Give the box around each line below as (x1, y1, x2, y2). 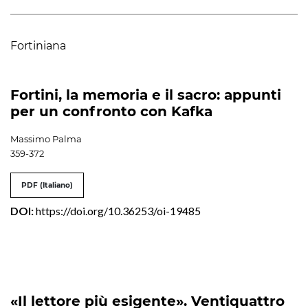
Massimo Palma (10, 133, 82, 144)
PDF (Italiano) (21, 180, 73, 190)
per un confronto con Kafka (10, 102, 212, 120)
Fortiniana (10, 38, 66, 52)
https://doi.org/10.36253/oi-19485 (36, 203, 201, 217)
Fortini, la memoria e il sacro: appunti (10, 86, 281, 103)
